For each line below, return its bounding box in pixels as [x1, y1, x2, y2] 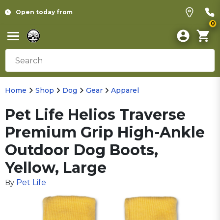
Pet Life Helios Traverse [5, 106, 186, 124]
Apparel [111, 86, 139, 95]
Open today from [16, 8, 73, 16]
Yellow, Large [5, 159, 107, 177]
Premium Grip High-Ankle [5, 123, 205, 141]
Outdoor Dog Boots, [5, 141, 158, 159]
